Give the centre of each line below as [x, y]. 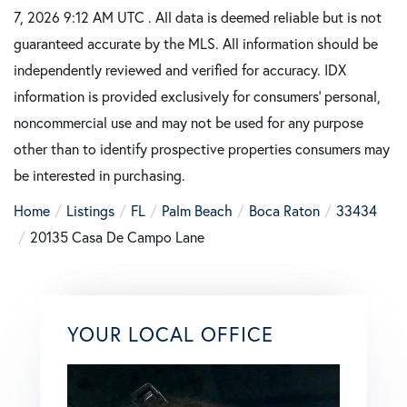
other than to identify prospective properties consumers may [202, 149]
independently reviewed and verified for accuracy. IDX [180, 70]
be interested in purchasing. [99, 175]
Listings [90, 211]
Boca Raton [284, 211]
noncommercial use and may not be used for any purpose [189, 123]
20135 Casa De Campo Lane [117, 237]
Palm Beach [197, 211]
